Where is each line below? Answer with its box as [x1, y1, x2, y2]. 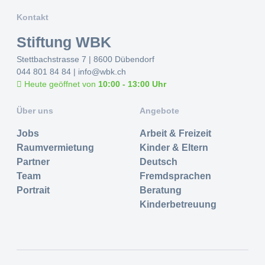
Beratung [140, 185, 182, 195]
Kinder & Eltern [140, 143, 208, 153]
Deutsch [140, 157, 177, 167]
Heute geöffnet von [22, 79, 98, 89]
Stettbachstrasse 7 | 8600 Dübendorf [17, 54, 154, 64]
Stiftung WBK [17, 34, 111, 50]
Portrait [17, 185, 50, 195]
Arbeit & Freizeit [140, 128, 211, 138]
